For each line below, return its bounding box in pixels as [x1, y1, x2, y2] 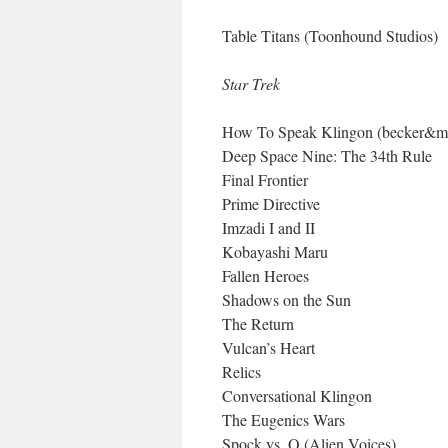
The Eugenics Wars [222, 409, 345, 430]
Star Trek [222, 73, 280, 94]
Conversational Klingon [222, 385, 372, 406]
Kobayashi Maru [222, 241, 328, 262]
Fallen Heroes [222, 265, 309, 286]
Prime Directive [222, 193, 320, 214]
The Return [222, 313, 294, 334]
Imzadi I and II [222, 217, 315, 238]
